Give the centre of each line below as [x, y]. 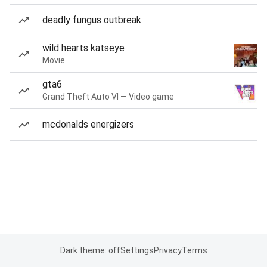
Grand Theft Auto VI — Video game [108, 97]
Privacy [167, 250]
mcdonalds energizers [88, 124]
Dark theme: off [90, 250]
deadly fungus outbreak [92, 20]
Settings [137, 250]
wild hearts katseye [83, 48]
